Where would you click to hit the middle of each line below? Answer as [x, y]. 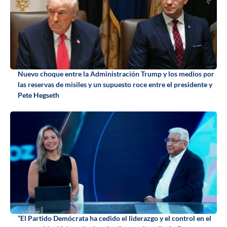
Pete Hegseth [39, 95]
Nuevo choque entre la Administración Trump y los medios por [116, 74]
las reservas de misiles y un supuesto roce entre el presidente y [115, 85]
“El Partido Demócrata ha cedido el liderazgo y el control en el [115, 218]
